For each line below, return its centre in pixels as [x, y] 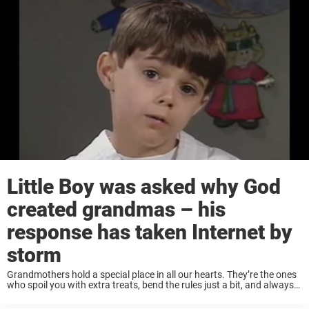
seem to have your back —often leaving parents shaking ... [130, 295]
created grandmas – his [116, 209]
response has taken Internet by [150, 232]
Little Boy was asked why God [144, 186]
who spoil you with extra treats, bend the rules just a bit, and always [150, 285]
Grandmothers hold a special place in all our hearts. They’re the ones [152, 274]
